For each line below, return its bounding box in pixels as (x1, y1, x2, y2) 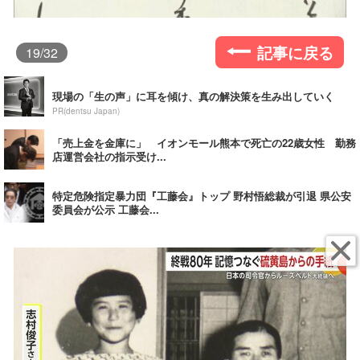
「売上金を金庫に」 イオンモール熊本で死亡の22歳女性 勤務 (52, 135, 356, 150)
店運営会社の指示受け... (52, 149, 166, 164)
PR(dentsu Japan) (52, 105, 120, 117)
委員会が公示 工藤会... (52, 202, 159, 217)
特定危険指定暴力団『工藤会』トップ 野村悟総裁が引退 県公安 (52, 188, 351, 203)
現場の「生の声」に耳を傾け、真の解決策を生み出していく (52, 88, 334, 104)
